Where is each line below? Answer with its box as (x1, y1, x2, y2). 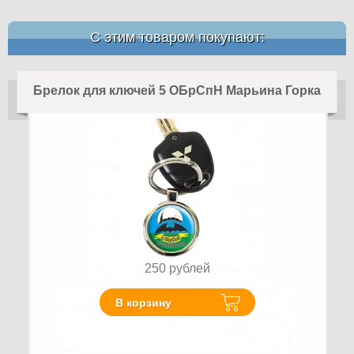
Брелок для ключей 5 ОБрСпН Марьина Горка (33, 84, 321, 97)
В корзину (115, 296, 171, 309)
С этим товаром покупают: (89, 29, 265, 45)
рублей (168, 262, 210, 275)
